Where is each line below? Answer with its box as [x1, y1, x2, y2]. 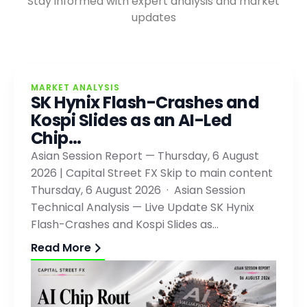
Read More [31, 240, 91, 256]
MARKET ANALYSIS [31, 82, 120, 93]
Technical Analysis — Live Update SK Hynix [31, 199, 254, 215]
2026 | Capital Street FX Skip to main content [31, 165, 273, 181]
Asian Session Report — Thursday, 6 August [31, 148, 259, 164]
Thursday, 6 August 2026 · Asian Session [31, 182, 245, 198]
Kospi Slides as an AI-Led [31, 109, 232, 132]
